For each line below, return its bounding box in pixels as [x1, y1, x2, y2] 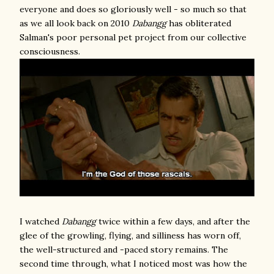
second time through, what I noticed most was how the [20, 258, 247, 269]
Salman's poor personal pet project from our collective [20, 32, 246, 43]
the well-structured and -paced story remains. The [20, 244, 228, 255]
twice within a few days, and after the [96, 216, 250, 227]
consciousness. [20, 46, 80, 57]
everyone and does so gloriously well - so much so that [20, 4, 246, 15]
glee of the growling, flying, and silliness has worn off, [20, 230, 241, 241]
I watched [20, 216, 62, 227]
